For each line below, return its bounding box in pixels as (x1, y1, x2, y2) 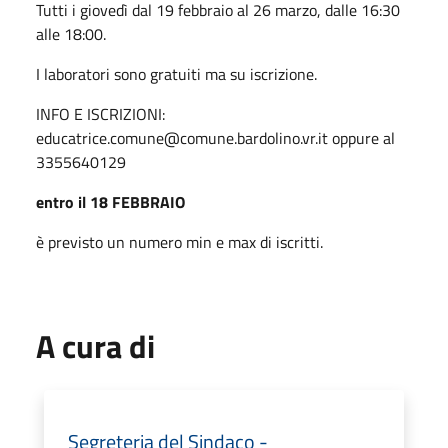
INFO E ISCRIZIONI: (36, 101, 165, 126)
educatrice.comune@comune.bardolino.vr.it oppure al (36, 125, 395, 150)
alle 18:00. (36, 21, 106, 46)
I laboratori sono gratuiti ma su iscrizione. (36, 61, 317, 86)
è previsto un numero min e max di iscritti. (36, 229, 323, 254)
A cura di (36, 321, 155, 370)
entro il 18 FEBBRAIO (36, 189, 185, 214)
